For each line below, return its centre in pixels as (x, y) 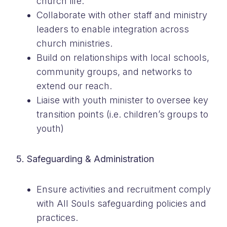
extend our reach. (75, 86)
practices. (57, 217)
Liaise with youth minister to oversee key (122, 100)
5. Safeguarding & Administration (85, 159)
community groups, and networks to (114, 71)
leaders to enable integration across (113, 29)
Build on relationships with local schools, (123, 57)
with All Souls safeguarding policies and (121, 203)
